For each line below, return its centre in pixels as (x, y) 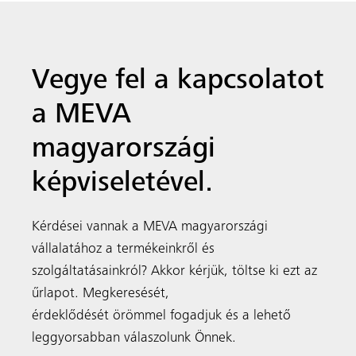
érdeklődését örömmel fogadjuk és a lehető (161, 317)
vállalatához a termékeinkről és (123, 250)
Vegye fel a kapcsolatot (178, 82)
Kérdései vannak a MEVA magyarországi (150, 228)
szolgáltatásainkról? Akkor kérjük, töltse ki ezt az (174, 272)
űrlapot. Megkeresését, (101, 294)
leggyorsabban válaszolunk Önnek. (134, 339)
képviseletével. (122, 185)
